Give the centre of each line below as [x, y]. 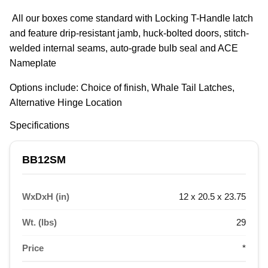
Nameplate [33, 63]
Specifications [39, 126]
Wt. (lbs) [39, 223]
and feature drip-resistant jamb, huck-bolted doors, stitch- [129, 33]
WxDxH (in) [46, 197]
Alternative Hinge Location [66, 103]
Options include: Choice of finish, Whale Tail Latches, [122, 88]
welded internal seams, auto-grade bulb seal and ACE [124, 48]
